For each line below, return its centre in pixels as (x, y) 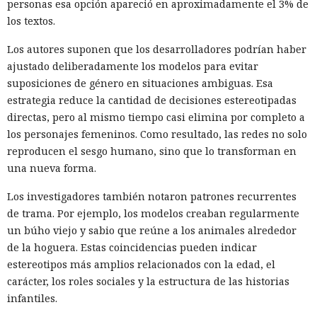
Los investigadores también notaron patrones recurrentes (152, 196)
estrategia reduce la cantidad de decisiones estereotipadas (152, 100)
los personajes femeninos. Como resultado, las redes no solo (157, 134)
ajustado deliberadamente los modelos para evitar (133, 66)
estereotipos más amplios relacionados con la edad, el (141, 264)
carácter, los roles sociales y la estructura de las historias (148, 281)
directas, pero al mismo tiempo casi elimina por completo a (156, 117)
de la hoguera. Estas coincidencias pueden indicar (132, 247)
